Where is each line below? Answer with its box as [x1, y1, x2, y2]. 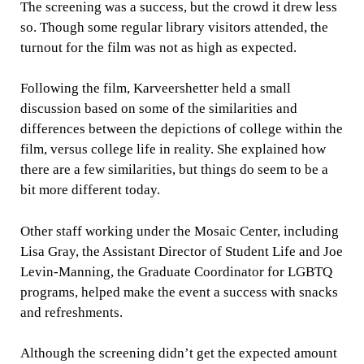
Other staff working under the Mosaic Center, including [19, 223, 339, 239]
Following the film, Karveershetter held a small [19, 80, 291, 97]
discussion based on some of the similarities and [19, 101, 297, 117]
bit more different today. [19, 182, 160, 198]
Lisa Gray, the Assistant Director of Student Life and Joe [19, 243, 343, 259]
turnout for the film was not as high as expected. [19, 39, 297, 55]
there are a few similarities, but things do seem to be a [19, 162, 328, 178]
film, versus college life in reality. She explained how [19, 141, 326, 158]
